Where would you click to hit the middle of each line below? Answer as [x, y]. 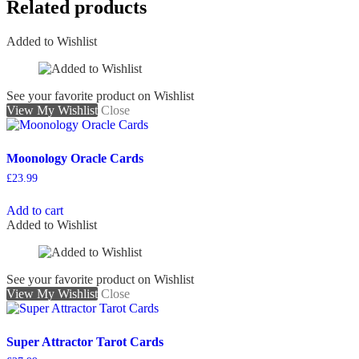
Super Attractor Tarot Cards [85, 341]
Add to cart [35, 210]
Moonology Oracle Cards [75, 158]
